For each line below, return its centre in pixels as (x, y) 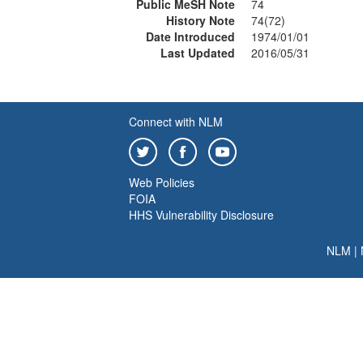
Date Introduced (190, 36)
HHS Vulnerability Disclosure (201, 215)
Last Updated (198, 53)
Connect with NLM (176, 122)
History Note (201, 20)
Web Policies (162, 182)
